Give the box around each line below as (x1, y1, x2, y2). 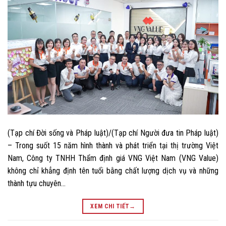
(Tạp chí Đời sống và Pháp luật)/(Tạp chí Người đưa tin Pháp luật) (8, 128, 218, 138)
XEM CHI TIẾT (90, 202, 130, 210)
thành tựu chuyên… (8, 178, 66, 188)
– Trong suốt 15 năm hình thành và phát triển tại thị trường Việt (8, 140, 218, 150)
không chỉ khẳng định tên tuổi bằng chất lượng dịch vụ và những (8, 165, 218, 176)
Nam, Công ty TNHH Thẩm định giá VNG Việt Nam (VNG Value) (8, 153, 218, 163)
